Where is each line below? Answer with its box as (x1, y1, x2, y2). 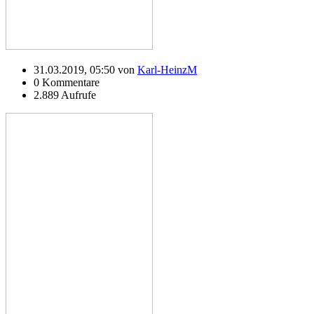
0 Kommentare (34, 76, 100, 88)
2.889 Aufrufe (34, 88, 96, 101)
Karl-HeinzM (137, 63, 197, 76)
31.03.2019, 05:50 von (34, 63, 137, 76)
